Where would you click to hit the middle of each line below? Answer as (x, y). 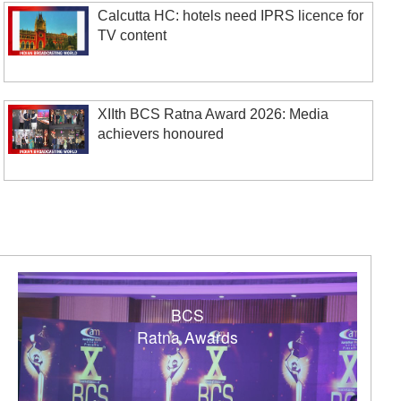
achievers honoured (161, 134)
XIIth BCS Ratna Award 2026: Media (213, 114)
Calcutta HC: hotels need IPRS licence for (231, 16)
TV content (132, 35)
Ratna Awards (187, 337)
